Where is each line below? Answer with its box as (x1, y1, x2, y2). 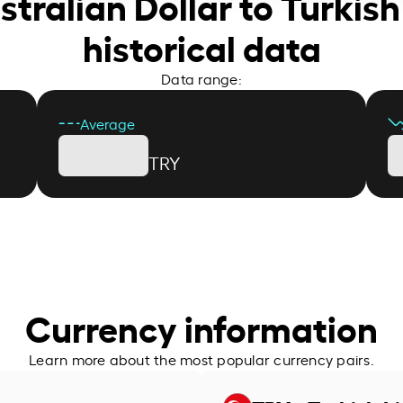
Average (79, 112, 135, 133)
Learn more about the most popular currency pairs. (29, 348, 374, 369)
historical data (82, 20, 321, 71)
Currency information (25, 300, 378, 352)
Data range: (161, 67, 242, 88)
